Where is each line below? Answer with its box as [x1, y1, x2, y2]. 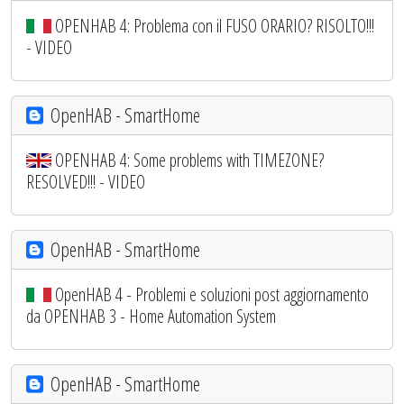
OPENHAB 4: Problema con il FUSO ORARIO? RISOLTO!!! [55, 13, 374, 38]
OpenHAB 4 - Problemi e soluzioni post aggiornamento [55, 281, 369, 307]
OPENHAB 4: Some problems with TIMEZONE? [55, 147, 324, 172]
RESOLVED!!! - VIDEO [26, 169, 145, 194]
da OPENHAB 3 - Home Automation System [26, 303, 276, 328]
